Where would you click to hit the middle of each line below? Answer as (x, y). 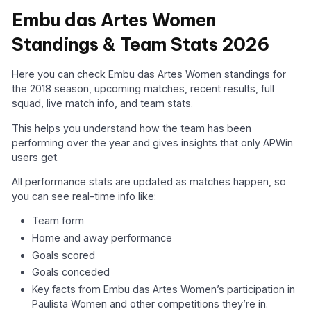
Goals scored (64, 255)
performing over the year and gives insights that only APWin (153, 142)
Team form (58, 221)
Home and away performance (102, 237)
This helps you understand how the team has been (132, 128)
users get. (36, 157)
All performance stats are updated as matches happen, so (149, 181)
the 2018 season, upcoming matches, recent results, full (143, 89)
